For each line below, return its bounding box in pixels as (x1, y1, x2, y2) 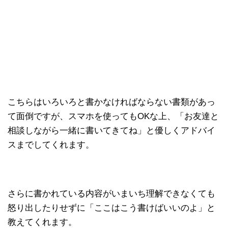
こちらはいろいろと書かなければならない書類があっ (8, 97, 215, 107)
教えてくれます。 (8, 217, 77, 227)
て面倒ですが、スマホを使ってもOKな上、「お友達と (8, 111, 219, 121)
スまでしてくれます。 (8, 139, 94, 150)
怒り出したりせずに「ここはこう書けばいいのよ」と (8, 203, 215, 213)
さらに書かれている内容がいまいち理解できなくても (8, 188, 215, 198)
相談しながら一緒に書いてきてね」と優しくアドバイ (8, 125, 215, 135)
